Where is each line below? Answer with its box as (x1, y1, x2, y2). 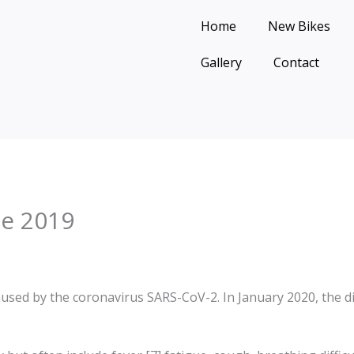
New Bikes (268, 17, 330, 35)
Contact (273, 54, 319, 71)
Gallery (201, 54, 242, 71)
